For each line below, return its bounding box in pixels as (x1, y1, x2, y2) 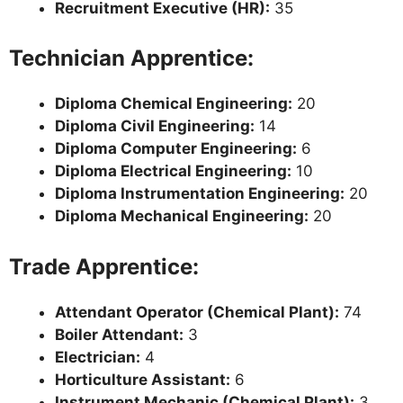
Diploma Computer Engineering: (55, 139, 297, 158)
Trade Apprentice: (9, 253, 199, 280)
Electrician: (55, 347, 140, 366)
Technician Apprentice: (9, 45, 254, 72)
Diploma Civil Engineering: (55, 117, 255, 136)
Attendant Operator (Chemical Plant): (55, 302, 339, 321)
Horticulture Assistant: (55, 370, 230, 389)
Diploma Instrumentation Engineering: (55, 184, 345, 203)
